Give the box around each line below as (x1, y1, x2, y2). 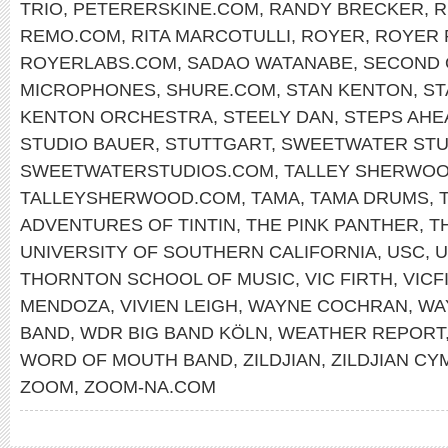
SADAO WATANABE (187, 52, 353, 73)
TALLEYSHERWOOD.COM (20, 187, 241, 208)
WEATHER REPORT (278, 322, 445, 343)
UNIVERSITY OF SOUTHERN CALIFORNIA (20, 241, 377, 262)
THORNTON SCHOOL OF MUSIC (20, 268, 295, 289)
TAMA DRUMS (310, 187, 429, 208)
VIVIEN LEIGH (120, 295, 238, 316)
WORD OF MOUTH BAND (20, 349, 233, 370)
